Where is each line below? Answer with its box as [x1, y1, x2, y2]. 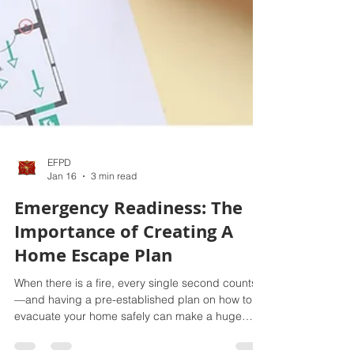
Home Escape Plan [14, 299, 172, 324]
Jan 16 [47, 227, 77, 239]
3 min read [91, 227, 137, 239]
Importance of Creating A [14, 276, 233, 300]
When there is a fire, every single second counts [14, 333, 257, 347]
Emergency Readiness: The [14, 252, 243, 277]
